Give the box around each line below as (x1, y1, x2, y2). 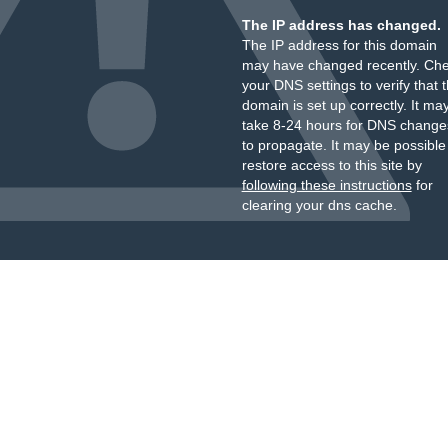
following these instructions (241, 177, 412, 193)
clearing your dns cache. (241, 197, 397, 213)
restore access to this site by (241, 157, 422, 173)
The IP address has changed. (241, 17, 441, 33)
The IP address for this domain (241, 37, 437, 53)
